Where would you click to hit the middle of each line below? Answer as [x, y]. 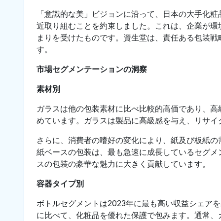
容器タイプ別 [60, 183]
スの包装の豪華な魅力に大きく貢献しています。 [123, 164]
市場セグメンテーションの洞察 [92, 69]
